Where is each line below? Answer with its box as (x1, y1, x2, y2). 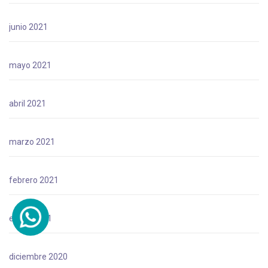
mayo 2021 (9, 60, 51, 70)
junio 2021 (9, 22, 48, 32)
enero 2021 (9, 213, 52, 223)
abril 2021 (9, 98, 46, 108)
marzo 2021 (9, 136, 55, 147)
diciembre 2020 (9, 251, 68, 261)
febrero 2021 (9, 175, 59, 185)
